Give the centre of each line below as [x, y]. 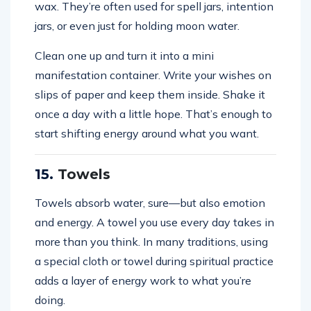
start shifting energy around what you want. [147, 133]
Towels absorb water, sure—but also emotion [150, 202]
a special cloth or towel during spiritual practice [154, 261]
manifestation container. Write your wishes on [153, 75]
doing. [50, 300]
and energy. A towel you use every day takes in [154, 222]
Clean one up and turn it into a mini [124, 55]
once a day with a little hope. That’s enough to [153, 114]
